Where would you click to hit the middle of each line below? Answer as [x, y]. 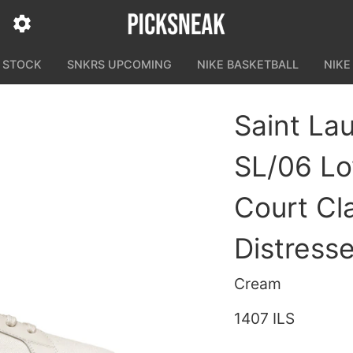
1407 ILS [264, 318]
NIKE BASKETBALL [248, 64]
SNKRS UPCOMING [119, 64]
